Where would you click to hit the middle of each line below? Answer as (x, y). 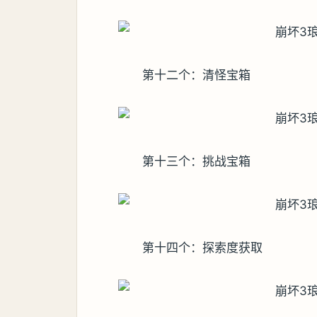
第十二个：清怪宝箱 (197, 75)
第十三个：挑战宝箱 (197, 161)
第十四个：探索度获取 (203, 247)
